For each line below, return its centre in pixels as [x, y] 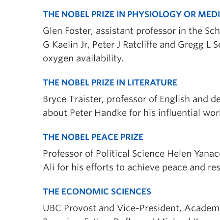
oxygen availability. [83, 58]
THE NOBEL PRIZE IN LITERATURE [110, 82]
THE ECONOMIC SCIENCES [97, 192]
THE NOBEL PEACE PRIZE [93, 137]
